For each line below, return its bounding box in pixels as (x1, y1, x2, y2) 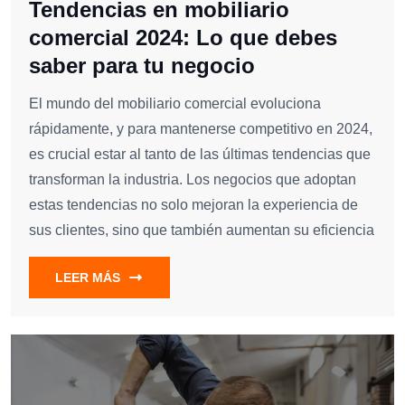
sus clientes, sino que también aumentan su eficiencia (29, 222, 374, 239)
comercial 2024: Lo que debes (29, 25, 337, 51)
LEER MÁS (55, 270, 120, 286)
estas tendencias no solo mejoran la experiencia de (29, 197, 358, 213)
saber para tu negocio (29, 53, 255, 79)
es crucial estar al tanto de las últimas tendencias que (29, 146, 371, 163)
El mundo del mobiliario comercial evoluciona (29, 96, 321, 112)
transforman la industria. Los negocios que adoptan (29, 172, 356, 188)
